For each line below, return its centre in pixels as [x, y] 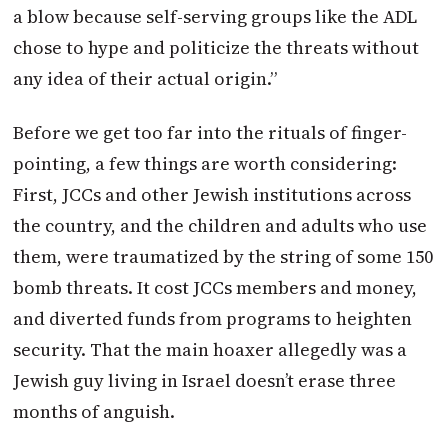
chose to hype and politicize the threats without [216, 47]
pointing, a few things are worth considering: [205, 164]
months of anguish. [94, 412]
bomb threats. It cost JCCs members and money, [215, 288]
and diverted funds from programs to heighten [213, 319]
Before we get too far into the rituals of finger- [210, 133]
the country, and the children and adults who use [220, 226]
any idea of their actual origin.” [145, 78]
